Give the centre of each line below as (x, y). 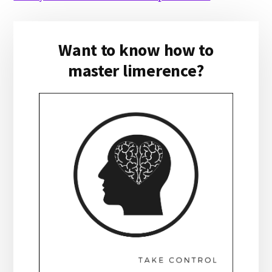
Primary (48, 31)
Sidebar (46, 52)
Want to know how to (136, 50)
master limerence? (136, 70)
